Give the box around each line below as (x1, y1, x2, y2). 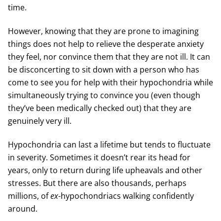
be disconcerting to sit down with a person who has (7, 64, 199, 75)
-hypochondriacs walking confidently (58, 190, 194, 201)
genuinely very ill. (7, 115, 72, 126)
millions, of (7, 190, 50, 201)
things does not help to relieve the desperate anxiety (7, 38, 204, 49)
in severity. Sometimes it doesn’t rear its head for (7, 151, 190, 163)
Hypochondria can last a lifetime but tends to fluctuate (7, 139, 211, 150)
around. (7, 203, 37, 214)
